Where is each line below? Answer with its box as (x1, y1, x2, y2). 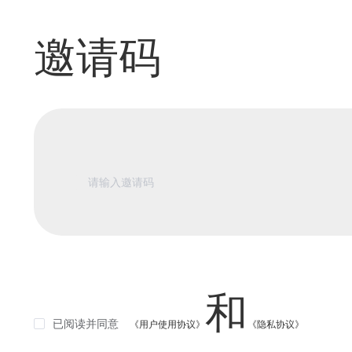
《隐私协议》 (247, 319, 304, 331)
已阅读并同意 (53, 318, 119, 331)
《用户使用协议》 (130, 319, 205, 331)
